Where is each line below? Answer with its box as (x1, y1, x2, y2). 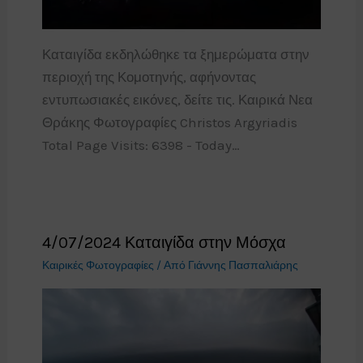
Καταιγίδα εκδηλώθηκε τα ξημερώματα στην (41, 45, 310, 62)
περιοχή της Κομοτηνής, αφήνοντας (41, 68, 256, 85)
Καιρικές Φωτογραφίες (41, 258, 154, 272)
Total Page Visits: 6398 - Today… (41, 136, 240, 153)
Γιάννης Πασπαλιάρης (187, 258, 298, 272)
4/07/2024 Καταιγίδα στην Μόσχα (41, 233, 286, 252)
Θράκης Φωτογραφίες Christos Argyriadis (41, 113, 297, 130)
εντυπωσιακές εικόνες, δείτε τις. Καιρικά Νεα (41, 91, 313, 108)
